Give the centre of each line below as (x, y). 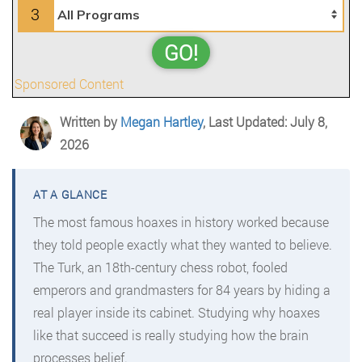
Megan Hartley (161, 122)
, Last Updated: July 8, (265, 122)
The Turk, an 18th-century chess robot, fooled (160, 267)
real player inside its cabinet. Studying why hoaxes (177, 312)
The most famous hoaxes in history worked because (181, 222)
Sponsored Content (69, 84)
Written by (90, 122)
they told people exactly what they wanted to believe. (183, 244)
